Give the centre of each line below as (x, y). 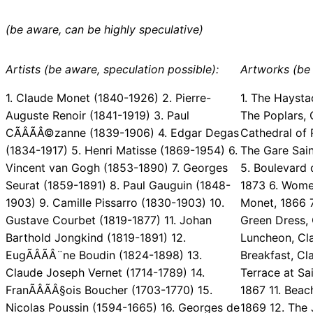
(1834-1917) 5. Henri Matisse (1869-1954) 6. (122, 151)
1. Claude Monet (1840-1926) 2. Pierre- (108, 98)
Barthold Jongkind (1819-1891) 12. (96, 238)
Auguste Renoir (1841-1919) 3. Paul (97, 116)
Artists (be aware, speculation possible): (112, 70)
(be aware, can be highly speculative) (104, 30)
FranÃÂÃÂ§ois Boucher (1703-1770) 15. (109, 290)
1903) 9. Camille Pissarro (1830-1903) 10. (115, 203)
